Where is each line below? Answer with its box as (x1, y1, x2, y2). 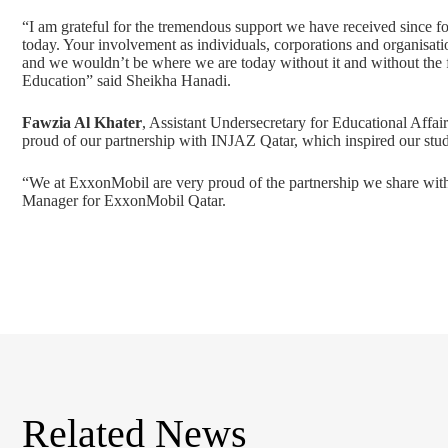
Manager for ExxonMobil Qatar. (22, 191, 226, 209)
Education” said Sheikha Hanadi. (22, 71, 231, 89)
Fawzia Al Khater (22, 113, 142, 131)
